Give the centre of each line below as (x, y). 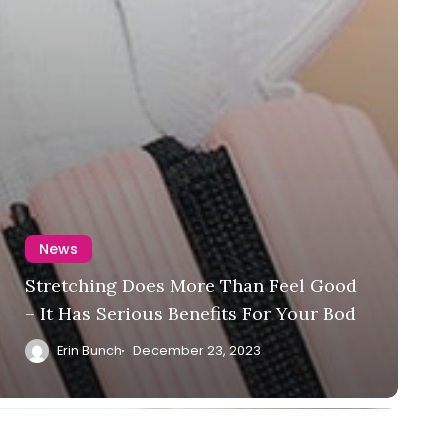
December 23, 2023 (196, 350)
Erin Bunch (89, 350)
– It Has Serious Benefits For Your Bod (190, 313)
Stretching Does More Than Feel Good (191, 285)
